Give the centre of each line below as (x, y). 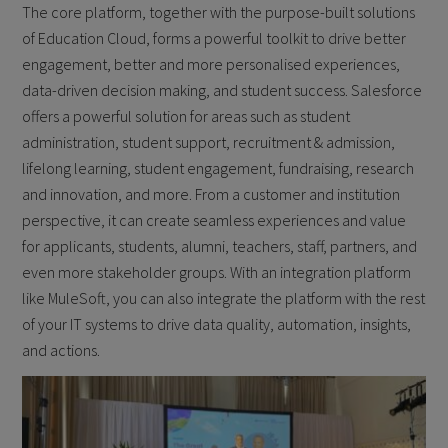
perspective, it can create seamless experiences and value (214, 220)
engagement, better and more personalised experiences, (211, 64)
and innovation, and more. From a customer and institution (211, 194)
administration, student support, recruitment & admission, (209, 142)
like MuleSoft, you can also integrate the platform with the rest (224, 298)
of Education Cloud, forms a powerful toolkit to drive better (214, 38)
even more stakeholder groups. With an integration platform (217, 272)
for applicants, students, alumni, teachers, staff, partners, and (220, 246)
